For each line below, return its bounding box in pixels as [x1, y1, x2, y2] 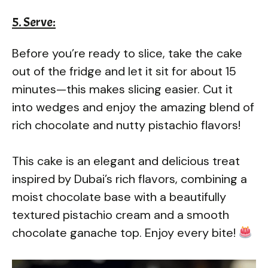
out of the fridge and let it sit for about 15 [12, 63, 236, 79]
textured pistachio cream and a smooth [12, 206, 229, 223]
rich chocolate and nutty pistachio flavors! [12, 117, 240, 133]
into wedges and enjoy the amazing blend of [12, 99, 254, 115]
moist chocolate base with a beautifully [12, 188, 226, 205]
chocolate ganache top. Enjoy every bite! [12, 224, 239, 240]
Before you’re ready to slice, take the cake [12, 45, 242, 61]
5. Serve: [12, 13, 56, 31]
